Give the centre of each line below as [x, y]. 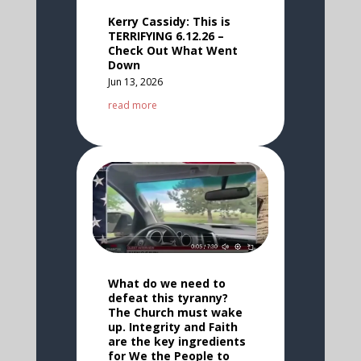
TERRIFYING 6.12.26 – [166, 36]
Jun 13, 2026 [135, 82]
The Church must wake [175, 312]
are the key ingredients [176, 341]
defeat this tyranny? [168, 297]
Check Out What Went [172, 51]
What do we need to [166, 283]
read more [132, 106]
